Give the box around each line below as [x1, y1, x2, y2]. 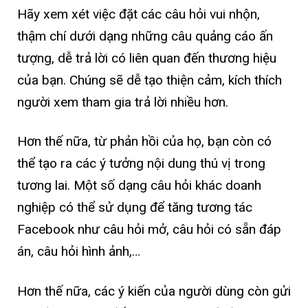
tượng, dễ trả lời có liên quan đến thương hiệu [17, 50, 276, 67]
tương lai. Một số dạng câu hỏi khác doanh [17, 177, 261, 194]
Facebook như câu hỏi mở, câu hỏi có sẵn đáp [17, 221, 281, 238]
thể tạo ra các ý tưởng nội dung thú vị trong [17, 155, 265, 172]
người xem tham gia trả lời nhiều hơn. [17, 94, 228, 111]
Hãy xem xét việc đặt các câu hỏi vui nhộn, [17, 6, 260, 23]
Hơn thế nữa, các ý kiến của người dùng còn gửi [17, 283, 291, 299]
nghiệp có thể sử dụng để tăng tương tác [17, 199, 252, 216]
